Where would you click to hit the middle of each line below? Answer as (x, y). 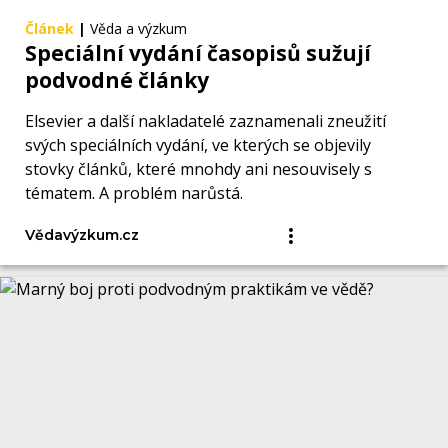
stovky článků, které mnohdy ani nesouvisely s (198, 169)
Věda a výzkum (138, 29)
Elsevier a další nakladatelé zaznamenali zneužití (205, 121)
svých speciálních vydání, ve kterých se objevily (198, 145)
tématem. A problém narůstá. (134, 193)
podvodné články (117, 80)
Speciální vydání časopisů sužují (198, 53)
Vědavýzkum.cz (82, 235)
